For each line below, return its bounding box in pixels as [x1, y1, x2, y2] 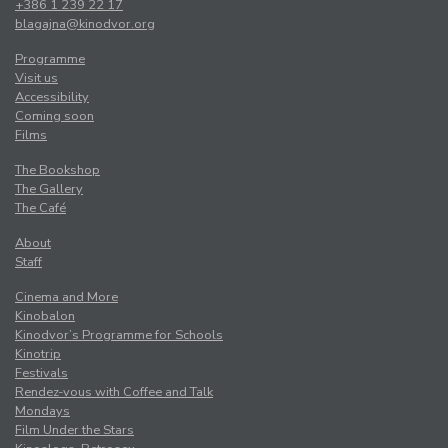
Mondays [15, 402, 70, 421]
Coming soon [15, 107, 94, 126]
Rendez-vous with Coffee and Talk [15, 383, 213, 402]
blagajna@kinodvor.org [15, 15, 155, 34]
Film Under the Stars [15, 421, 134, 440]
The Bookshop [15, 161, 100, 180]
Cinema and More [15, 288, 118, 307]
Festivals [15, 364, 68, 383]
